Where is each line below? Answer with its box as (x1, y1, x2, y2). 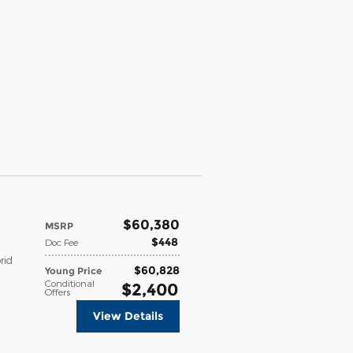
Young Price (45, 264, 102, 277)
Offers (45, 285, 70, 297)
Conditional (45, 277, 95, 288)
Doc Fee (45, 236, 78, 247)
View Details (93, 308, 163, 323)
